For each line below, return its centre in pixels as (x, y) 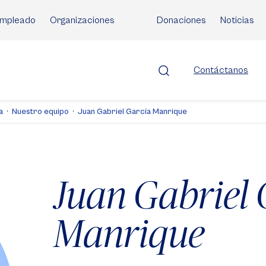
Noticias (237, 20)
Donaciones (181, 20)
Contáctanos (221, 70)
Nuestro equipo (40, 112)
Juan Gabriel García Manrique (132, 112)
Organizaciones (82, 20)
